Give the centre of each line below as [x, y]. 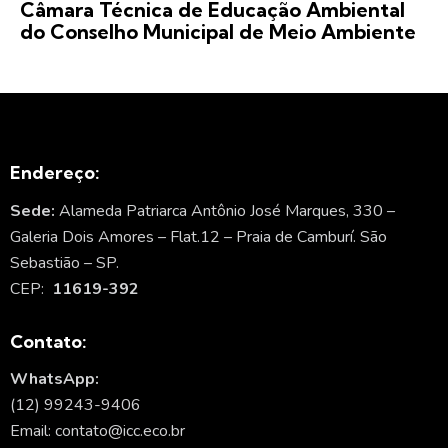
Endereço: [55, 173]
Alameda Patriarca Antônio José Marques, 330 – [227, 210]
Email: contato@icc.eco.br [97, 431]
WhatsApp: [54, 379]
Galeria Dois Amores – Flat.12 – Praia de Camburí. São [198, 236]
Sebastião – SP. [64, 262]
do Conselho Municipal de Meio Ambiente [218, 31]
